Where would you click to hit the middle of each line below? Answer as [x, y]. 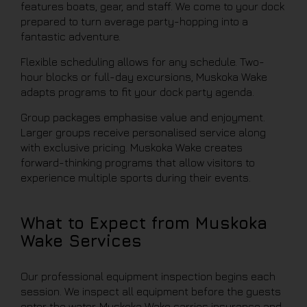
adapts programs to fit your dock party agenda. [137, 92]
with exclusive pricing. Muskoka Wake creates [132, 147]
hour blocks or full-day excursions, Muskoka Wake [144, 77]
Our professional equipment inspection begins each [148, 276]
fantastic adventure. [71, 36]
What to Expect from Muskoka [144, 223]
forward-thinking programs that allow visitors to [138, 162]
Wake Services [81, 241]
